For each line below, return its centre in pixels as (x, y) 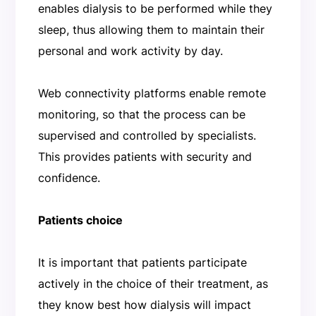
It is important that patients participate (142, 262)
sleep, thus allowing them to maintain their (151, 29)
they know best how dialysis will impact (144, 304)
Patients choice (80, 220)
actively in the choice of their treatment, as (153, 283)
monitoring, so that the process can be (141, 114)
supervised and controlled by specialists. (147, 135)
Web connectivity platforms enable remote (152, 93)
